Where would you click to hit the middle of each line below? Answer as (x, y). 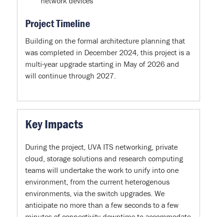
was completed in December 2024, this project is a (108, 52)
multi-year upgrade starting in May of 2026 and (102, 64)
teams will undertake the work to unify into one (102, 170)
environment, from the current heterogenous (97, 181)
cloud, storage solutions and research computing (104, 158)
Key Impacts (54, 124)
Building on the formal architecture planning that (105, 40)
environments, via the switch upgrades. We (95, 193)
